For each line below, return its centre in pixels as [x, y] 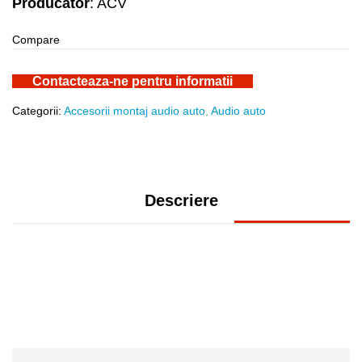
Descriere [181, 200]
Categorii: [38, 110]
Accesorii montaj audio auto [135, 110]
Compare [36, 39]
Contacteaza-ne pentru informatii [133, 81]
